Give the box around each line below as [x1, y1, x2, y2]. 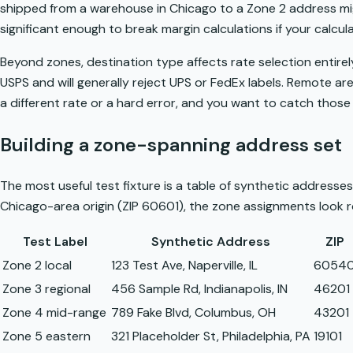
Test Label [23, 233, 87, 251]
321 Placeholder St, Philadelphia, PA [111, 328, 310, 345]
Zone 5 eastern [2, 328, 91, 345]
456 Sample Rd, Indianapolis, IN [111, 281, 288, 298]
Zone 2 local [2, 257, 72, 274]
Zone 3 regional [2, 281, 91, 298]
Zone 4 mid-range [2, 304, 106, 321]
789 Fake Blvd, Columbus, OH [111, 304, 276, 321]
